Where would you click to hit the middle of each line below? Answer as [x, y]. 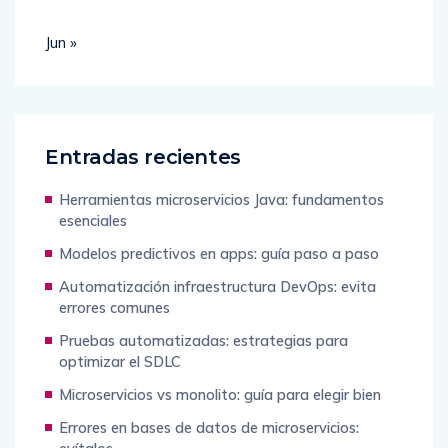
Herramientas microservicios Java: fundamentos [221, 179]
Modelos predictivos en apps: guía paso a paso [219, 233]
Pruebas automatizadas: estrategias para [203, 320]
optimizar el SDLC [120, 341]
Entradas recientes [143, 136]
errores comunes [114, 287]
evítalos [86, 428]
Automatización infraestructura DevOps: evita [217, 266]
